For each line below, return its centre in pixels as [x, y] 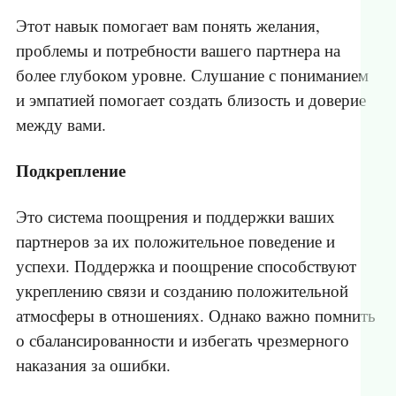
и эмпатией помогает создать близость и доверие [191, 100]
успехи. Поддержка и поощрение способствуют [186, 266]
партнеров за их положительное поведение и [175, 241]
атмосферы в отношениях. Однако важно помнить [196, 316]
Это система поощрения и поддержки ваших [175, 217]
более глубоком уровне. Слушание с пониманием [192, 75]
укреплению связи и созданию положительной [182, 291]
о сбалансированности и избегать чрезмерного [183, 340]
